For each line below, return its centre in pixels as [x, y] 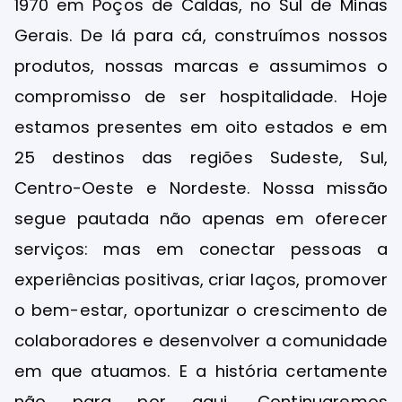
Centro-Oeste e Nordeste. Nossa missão [201, 188]
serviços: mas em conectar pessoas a [201, 249]
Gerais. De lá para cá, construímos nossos [201, 35]
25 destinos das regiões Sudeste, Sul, [201, 157]
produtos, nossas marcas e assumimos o [201, 66]
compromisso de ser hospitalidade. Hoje [201, 96]
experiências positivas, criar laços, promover [201, 279]
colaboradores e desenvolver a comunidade [201, 340]
